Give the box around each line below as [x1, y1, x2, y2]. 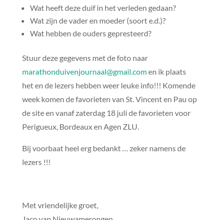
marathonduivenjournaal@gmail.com [22, 67, 147, 77]
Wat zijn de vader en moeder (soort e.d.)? [29, 16, 165, 26]
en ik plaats [146, 67, 186, 77]
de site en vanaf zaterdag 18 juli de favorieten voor [22, 108, 191, 118]
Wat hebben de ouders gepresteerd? [29, 28, 151, 38]
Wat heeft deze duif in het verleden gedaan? [29, 3, 176, 13]
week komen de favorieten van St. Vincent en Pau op [22, 94, 197, 104]
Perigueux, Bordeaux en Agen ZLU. [22, 122, 139, 132]
